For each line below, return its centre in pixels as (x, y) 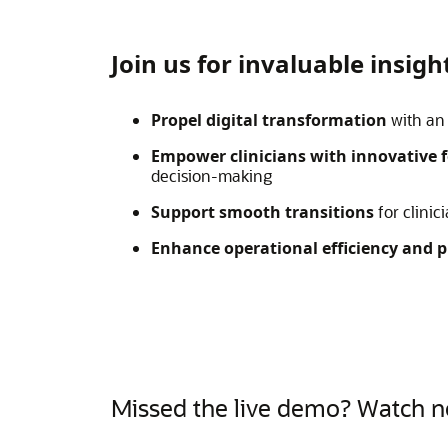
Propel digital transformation (268, 120)
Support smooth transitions (262, 212)
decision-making (211, 175)
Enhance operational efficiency (274, 248)
